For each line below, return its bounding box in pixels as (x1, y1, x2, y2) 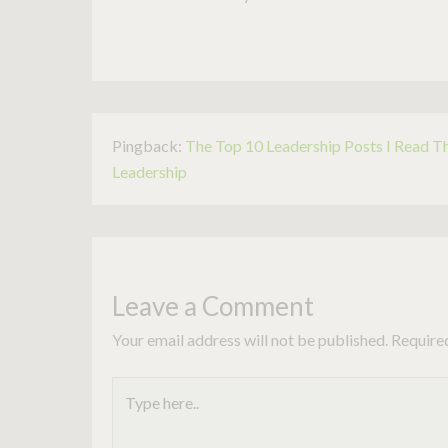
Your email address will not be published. (112, 329, 388, 349)
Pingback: (112, 135, 185, 155)
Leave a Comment (112, 289, 314, 322)
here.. (111, 404, 147, 424)
